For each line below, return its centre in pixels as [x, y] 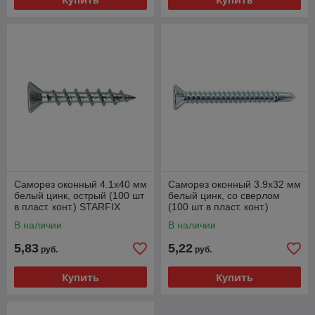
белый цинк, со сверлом [224, 195]
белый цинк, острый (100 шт [79, 195]
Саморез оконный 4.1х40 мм [81, 184]
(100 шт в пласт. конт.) [218, 207]
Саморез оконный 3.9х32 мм [234, 184]
